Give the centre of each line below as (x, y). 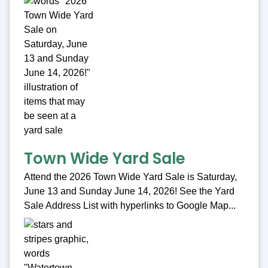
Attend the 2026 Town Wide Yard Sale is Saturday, (130, 177)
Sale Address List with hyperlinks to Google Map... (130, 206)
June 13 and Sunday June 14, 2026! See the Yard (129, 191)
